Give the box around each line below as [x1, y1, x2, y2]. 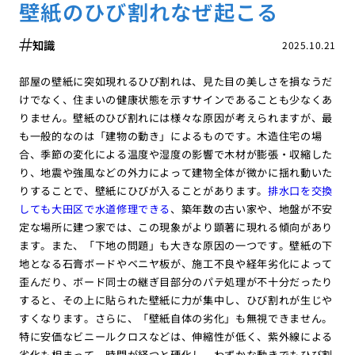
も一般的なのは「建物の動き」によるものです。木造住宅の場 [18, 128, 323, 143]
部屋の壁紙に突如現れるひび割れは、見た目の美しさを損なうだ [18, 73, 334, 89]
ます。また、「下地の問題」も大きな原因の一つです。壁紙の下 [18, 237, 334, 253]
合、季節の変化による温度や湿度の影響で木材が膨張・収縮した [18, 146, 334, 162]
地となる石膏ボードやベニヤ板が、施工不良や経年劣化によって [18, 255, 334, 271]
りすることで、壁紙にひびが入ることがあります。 [18, 182, 269, 198]
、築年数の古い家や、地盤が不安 [170, 200, 334, 216]
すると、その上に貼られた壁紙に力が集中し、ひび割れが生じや [18, 292, 334, 307]
